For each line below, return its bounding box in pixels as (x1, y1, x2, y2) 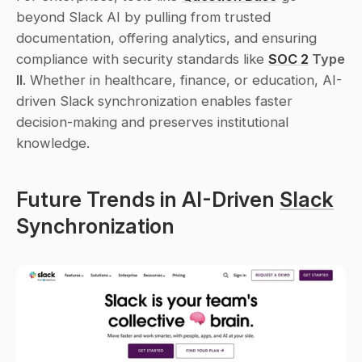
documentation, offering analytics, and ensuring (16, 30, 317, 46)
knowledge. (16, 135, 90, 151)
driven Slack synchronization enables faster (16, 93, 293, 109)
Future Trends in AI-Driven (16, 187, 280, 212)
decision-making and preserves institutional (16, 114, 288, 130)
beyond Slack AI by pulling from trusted (16, 9, 271, 25)
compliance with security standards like (16, 51, 268, 67)
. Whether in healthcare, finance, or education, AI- (23, 72, 342, 88)
